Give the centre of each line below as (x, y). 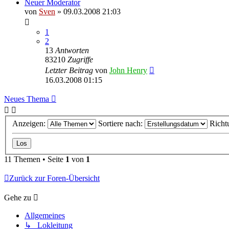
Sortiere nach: (121, 124)
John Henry (128, 70)
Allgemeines (45, 216)
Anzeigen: (30, 124)
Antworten (72, 50)
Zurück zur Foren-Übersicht (54, 178)
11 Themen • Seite (35, 159)
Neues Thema (27, 99)
